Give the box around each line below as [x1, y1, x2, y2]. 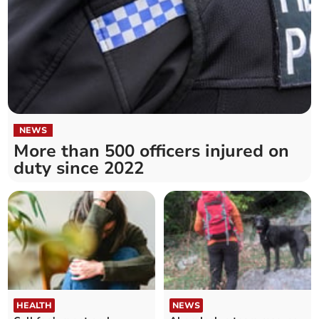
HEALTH [16, 299, 53, 311]
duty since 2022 [14, 157, 145, 180]
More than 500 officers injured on [14, 140, 290, 163]
